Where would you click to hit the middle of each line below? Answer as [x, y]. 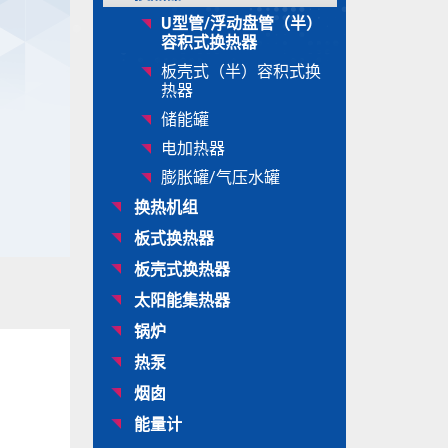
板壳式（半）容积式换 [240, 70]
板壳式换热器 [181, 268]
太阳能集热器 [181, 299]
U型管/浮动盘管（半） [241, 22]
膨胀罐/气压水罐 [220, 176]
